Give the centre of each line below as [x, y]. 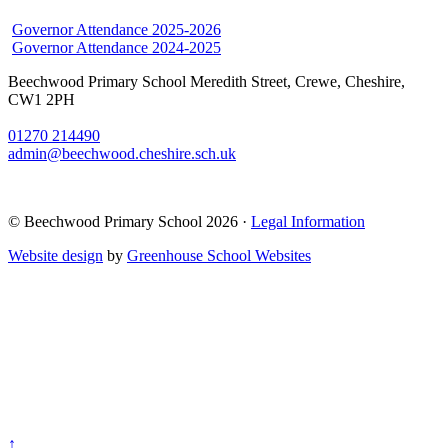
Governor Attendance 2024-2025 [116, 47]
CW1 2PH [41, 99]
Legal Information [308, 221]
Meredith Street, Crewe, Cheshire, [295, 81]
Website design [55, 255]
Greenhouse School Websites [219, 255]
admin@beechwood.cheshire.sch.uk [122, 153]
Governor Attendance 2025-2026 [116, 29]
